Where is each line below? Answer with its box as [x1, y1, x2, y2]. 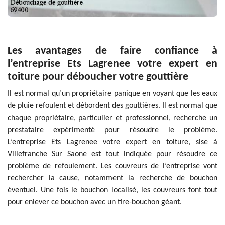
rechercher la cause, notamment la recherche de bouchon [8, 174, 217, 183]
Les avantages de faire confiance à [8, 45, 217, 57]
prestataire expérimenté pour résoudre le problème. [8, 126, 217, 135]
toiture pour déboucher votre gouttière [8, 71, 188, 83]
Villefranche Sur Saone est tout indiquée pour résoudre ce [8, 150, 217, 159]
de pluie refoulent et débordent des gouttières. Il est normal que [8, 102, 217, 110]
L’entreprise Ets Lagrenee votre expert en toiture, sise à [8, 138, 217, 147]
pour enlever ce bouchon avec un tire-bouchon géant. [8, 198, 182, 207]
